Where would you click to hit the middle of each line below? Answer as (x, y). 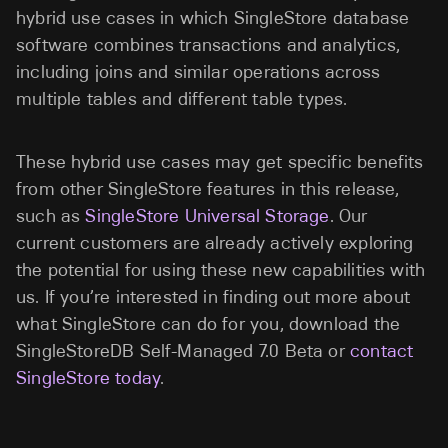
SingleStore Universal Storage (207, 216)
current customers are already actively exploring (215, 243)
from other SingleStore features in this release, (208, 189)
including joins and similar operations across (198, 72)
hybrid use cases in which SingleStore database (213, 18)
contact (382, 351)
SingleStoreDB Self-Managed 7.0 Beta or (183, 351)
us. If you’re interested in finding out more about (213, 297)
